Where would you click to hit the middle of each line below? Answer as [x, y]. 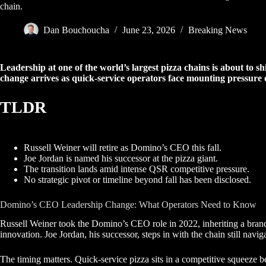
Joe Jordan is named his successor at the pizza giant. [121, 158]
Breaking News [218, 30]
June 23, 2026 [149, 30]
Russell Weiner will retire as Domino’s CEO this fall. [123, 147]
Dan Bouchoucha [76, 30]
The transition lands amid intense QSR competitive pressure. [137, 169]
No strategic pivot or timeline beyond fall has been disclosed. [137, 179]
